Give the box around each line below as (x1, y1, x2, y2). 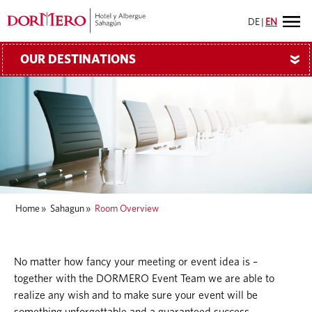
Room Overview (95, 204, 159, 214)
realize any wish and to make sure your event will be (14, 290, 258, 301)
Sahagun (50, 204, 84, 214)
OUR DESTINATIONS (20, 54, 136, 66)
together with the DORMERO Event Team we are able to (14, 273, 274, 284)
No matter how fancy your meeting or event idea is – (14, 256, 258, 267)
